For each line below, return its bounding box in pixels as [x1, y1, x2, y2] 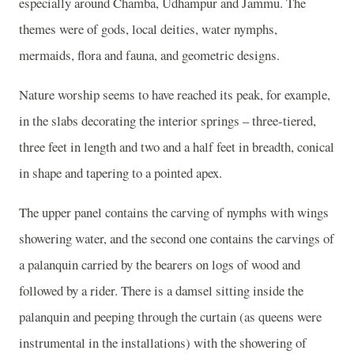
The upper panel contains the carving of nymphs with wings [19, 202, 329, 221]
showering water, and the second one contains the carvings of [19, 228, 334, 247]
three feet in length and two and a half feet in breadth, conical [19, 137, 334, 156]
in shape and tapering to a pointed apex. [19, 163, 222, 182]
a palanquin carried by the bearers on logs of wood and [19, 254, 300, 273]
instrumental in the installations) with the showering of [19, 333, 307, 352]
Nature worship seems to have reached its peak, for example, [19, 85, 330, 104]
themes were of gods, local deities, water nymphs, [19, 20, 277, 39]
